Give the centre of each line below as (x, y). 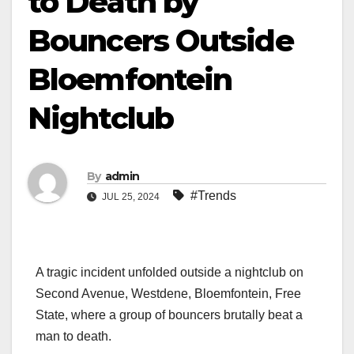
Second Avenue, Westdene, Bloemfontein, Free (168, 294)
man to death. (73, 337)
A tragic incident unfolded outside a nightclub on (169, 273)
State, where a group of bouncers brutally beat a (169, 315)
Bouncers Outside (160, 41)
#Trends (213, 195)
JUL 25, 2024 (131, 196)
